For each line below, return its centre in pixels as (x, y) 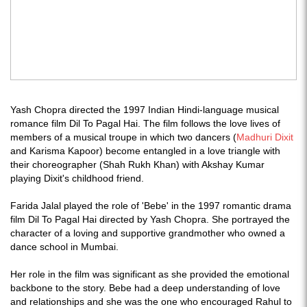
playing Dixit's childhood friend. (78, 178)
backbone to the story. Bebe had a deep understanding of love (145, 288)
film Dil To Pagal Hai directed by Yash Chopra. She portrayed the (150, 219)
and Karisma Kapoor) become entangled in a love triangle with (145, 151)
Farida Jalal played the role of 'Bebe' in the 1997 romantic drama (151, 206)
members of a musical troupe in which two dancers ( (123, 137)
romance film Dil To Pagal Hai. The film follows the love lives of (145, 123)
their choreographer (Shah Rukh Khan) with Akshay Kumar (137, 164)
